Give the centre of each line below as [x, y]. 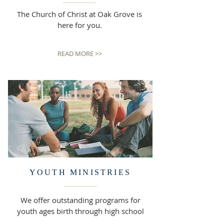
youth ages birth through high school [80, 211]
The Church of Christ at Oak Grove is [79, 14]
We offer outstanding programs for [80, 200]
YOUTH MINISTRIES [80, 172]
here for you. [79, 25]
